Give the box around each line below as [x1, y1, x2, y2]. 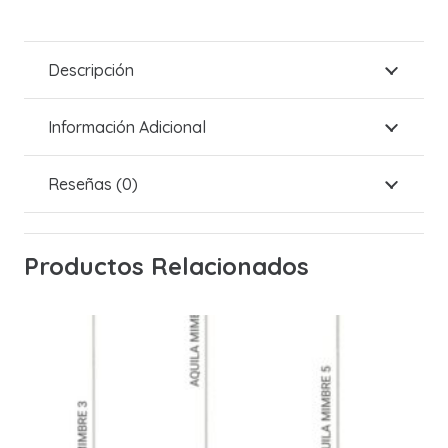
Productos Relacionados [24, 251, 309, 282]
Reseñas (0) [48, 174, 138, 195]
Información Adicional [48, 117, 206, 138]
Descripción [48, 60, 134, 81]
